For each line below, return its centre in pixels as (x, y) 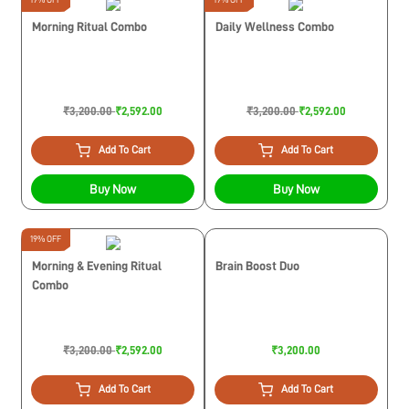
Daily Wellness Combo (275, 26)
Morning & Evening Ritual (97, 265)
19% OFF (46, 239)
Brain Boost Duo (257, 265)
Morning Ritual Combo (90, 26)
